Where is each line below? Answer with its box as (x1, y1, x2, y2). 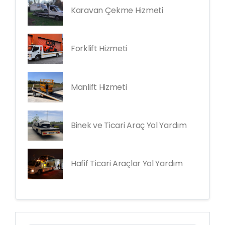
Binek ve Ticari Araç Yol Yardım (71, 120, 187, 132)
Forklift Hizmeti (71, 43, 128, 55)
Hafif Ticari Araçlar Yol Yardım (71, 158, 183, 170)
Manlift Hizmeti (71, 81, 127, 93)
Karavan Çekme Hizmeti (71, 4, 163, 16)
